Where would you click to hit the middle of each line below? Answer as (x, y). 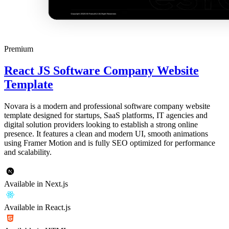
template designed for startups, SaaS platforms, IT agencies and (106, 115)
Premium (19, 49)
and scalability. (28, 152)
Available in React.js (37, 207)
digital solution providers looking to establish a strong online (101, 124)
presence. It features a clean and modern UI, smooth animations (106, 133)
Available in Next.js (36, 184)
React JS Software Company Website (101, 70)
